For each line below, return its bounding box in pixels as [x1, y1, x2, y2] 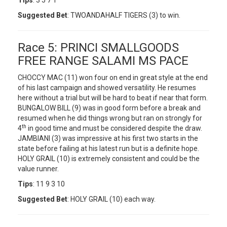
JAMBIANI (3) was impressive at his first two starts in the [18, 134, 198, 142]
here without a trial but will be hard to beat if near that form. [18, 94, 208, 102]
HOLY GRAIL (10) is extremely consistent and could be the [18, 155, 200, 163]
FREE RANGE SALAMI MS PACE [18, 54, 188, 68]
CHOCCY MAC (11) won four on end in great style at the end [18, 73, 208, 82]
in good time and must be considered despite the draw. [26, 124, 202, 132]
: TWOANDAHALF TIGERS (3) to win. [67, 11, 180, 19]
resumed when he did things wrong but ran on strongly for [18, 114, 202, 122]
